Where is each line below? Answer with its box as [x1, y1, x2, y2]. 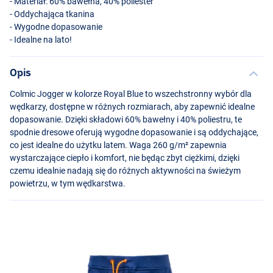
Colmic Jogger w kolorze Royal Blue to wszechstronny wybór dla [10, 88, 252, 99]
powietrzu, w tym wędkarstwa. [10, 178, 126, 188]
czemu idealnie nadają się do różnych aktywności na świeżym [10, 165, 241, 175]
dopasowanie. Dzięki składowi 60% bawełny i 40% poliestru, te [10, 114, 242, 124]
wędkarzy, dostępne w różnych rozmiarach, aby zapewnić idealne [10, 101, 255, 112]
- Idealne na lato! [10, 34, 72, 44]
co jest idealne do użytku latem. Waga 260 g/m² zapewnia [10, 140, 227, 150]
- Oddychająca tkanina [10, 9, 94, 19]
